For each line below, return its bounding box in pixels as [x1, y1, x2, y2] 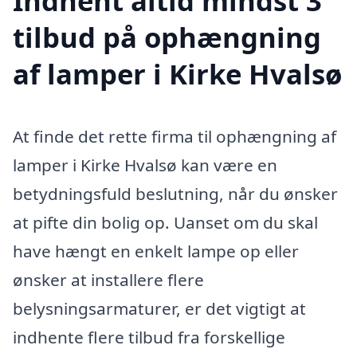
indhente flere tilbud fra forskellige [13, 326, 285, 349]
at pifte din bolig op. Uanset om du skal [13, 211, 318, 234]
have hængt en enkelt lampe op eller [13, 240, 299, 263]
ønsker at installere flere [13, 269, 204, 292]
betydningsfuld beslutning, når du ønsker [13, 182, 338, 206]
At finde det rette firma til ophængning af [13, 125, 336, 148]
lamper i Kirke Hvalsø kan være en [13, 154, 277, 177]
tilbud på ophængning [13, 18, 321, 57]
